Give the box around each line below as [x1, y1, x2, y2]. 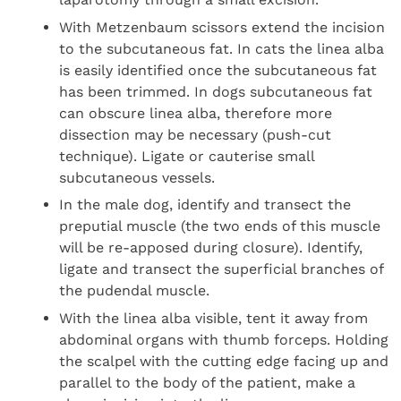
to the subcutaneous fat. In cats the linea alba [59, 39, 385, 57]
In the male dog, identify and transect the [59, 196, 352, 214]
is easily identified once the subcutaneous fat [59, 61, 378, 79]
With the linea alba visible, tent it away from [59, 309, 369, 327]
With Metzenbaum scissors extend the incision [59, 18, 386, 36]
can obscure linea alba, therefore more [59, 104, 333, 122]
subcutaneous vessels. [59, 168, 216, 186]
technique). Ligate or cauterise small [59, 147, 315, 165]
